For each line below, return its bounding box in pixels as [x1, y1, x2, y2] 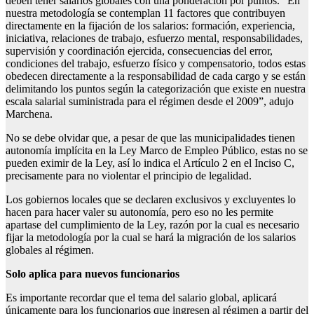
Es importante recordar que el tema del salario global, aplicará [6, 292, 277, 304]
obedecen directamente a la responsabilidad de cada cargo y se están [6, 70, 306, 83]
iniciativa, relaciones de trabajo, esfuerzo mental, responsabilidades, [6, 32, 303, 45]
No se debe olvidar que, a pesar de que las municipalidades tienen [6, 132, 295, 144]
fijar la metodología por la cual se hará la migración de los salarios [6, 231, 296, 244]
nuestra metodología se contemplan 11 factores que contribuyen [6, 7, 285, 20]
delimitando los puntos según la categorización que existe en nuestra [6, 83, 306, 95]
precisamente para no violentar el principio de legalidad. [6, 170, 252, 182]
